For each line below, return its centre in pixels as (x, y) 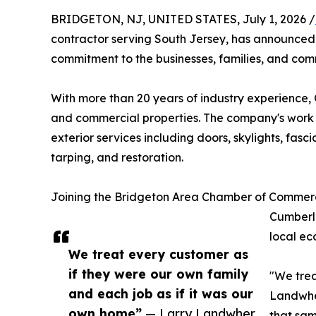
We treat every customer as (158, 254)
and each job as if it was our (161, 293)
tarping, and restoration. (117, 157)
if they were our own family (158, 273)
